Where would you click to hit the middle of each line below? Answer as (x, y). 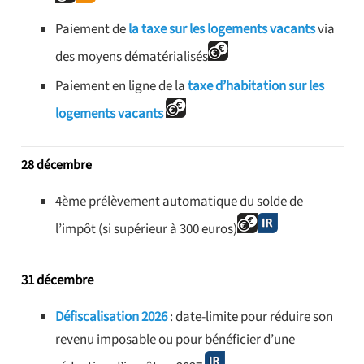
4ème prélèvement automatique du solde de (179, 202)
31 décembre (57, 281)
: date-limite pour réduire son (250, 317)
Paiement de (92, 29)
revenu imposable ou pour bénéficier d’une (175, 340)
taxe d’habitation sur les (256, 87)
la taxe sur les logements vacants (222, 29)
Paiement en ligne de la (121, 87)
